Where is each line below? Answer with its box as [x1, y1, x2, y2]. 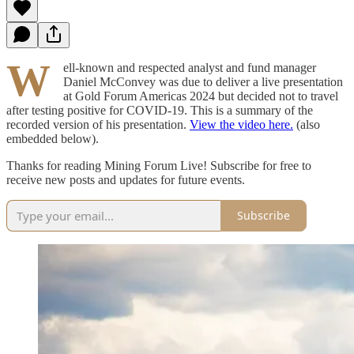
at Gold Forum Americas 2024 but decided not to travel [63, 88, 338, 103]
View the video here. [190, 117, 293, 131]
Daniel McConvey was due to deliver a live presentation [63, 74, 343, 88]
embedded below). [6, 131, 99, 145]
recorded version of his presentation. [6, 117, 190, 131]
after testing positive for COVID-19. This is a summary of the [6, 103, 313, 117]
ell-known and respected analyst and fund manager [63, 60, 316, 74]
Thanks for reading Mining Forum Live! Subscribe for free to [6, 158, 311, 172]
